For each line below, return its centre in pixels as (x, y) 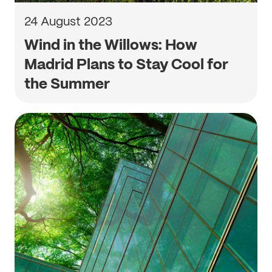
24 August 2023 (68, 21)
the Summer (67, 83)
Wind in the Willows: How (111, 45)
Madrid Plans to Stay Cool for (126, 64)
